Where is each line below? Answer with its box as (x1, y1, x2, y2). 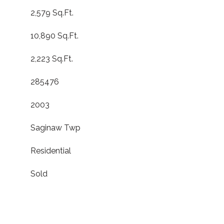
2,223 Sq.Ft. (30, 54, 73, 63)
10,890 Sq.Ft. (30, 31, 78, 40)
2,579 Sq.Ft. (30, 8, 73, 17)
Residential (30, 146, 71, 155)
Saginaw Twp (30, 123, 80, 132)
